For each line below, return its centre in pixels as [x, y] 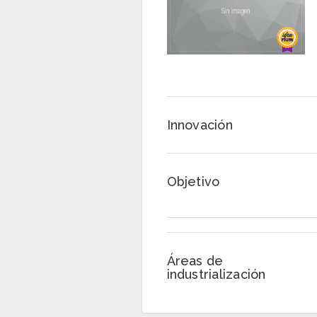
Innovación [200, 125]
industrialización [216, 274]
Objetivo [193, 181]
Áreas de [195, 261]
